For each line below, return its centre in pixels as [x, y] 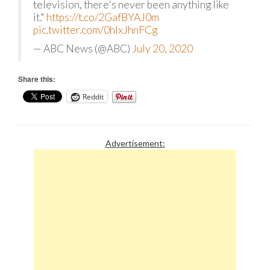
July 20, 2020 [162, 49]
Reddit [93, 96]
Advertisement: [135, 143]
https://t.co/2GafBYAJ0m [103, 17]
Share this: [37, 79]
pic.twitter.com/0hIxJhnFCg [95, 30]
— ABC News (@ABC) [83, 49]
